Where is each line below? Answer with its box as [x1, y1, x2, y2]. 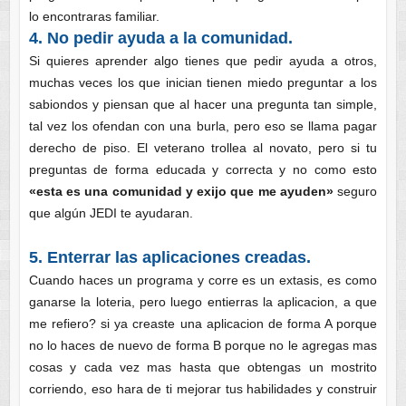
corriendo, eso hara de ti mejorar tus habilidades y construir [28, 382, 378, 397]
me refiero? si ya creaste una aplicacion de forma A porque [28, 316, 378, 332]
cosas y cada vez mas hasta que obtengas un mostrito [28, 360, 378, 375]
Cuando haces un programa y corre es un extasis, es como [28, 273, 378, 288]
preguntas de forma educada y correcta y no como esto [28, 162, 378, 178]
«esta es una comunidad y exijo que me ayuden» [28, 184, 333, 199]
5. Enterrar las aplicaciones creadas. [28, 248, 311, 267]
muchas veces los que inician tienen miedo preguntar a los [28, 75, 378, 91]
